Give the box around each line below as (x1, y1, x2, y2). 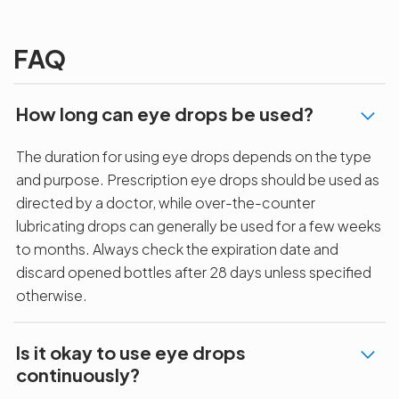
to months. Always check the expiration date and (16, 239, 338, 258)
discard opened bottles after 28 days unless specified (16, 262, 371, 281)
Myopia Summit (22, 11, 144, 32)
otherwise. (16, 285, 87, 305)
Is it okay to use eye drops (16, 340, 246, 363)
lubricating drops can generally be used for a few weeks (16, 216, 381, 235)
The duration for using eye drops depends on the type (16, 146, 371, 166)
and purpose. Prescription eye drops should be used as (16, 169, 379, 189)
